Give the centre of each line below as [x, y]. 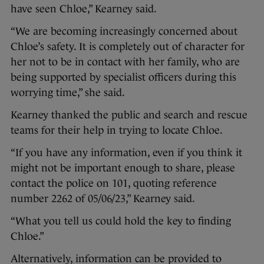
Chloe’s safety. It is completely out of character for [128, 47]
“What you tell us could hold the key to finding [121, 221]
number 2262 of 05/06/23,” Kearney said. [104, 199]
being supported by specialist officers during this [123, 77]
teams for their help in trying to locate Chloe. [118, 131]
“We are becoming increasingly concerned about [124, 32]
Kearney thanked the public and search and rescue [129, 115]
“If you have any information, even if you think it [126, 153]
